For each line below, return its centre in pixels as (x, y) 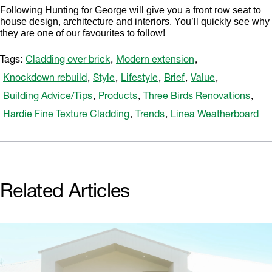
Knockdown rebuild (45, 79)
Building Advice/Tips (48, 97)
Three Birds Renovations (197, 97)
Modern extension (155, 61)
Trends (150, 116)
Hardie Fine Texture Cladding (66, 116)
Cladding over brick (68, 61)
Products (118, 97)
